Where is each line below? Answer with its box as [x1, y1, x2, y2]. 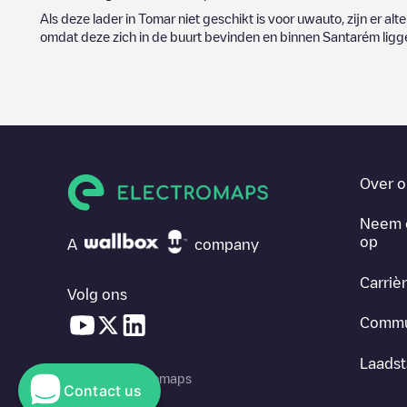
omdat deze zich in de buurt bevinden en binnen [40, 30, 323, 43]
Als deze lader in [40, 12, 138, 25]
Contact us [64, 382, 143, 400]
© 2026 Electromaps [67, 371, 192, 384]
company [194, 236, 259, 252]
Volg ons [67, 286, 127, 302]
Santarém [323, 30, 380, 43]
